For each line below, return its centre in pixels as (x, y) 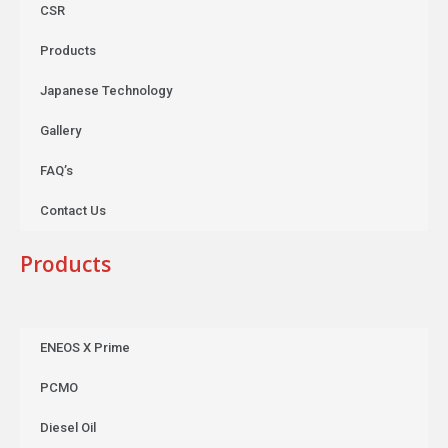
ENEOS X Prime (85, 347)
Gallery (60, 130)
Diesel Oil (68, 427)
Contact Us (73, 210)
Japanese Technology (106, 90)
